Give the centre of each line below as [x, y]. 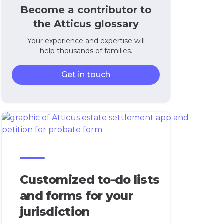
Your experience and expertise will [86, 41]
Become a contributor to [86, 10]
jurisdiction [55, 212]
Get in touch [86, 75]
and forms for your [77, 196]
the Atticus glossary [86, 24]
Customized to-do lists [90, 180]
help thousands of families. [86, 51]
